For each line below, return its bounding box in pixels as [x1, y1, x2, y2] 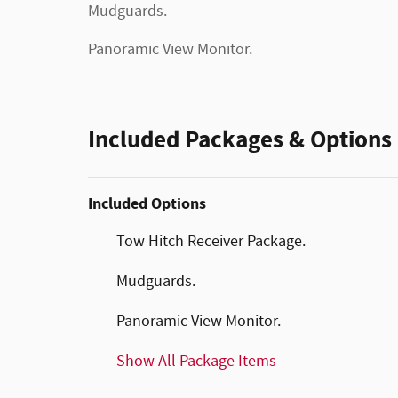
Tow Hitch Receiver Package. [116, 231, 306, 253]
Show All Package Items [116, 351, 276, 373]
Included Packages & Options [88, 124, 392, 157]
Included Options [88, 193, 206, 216]
